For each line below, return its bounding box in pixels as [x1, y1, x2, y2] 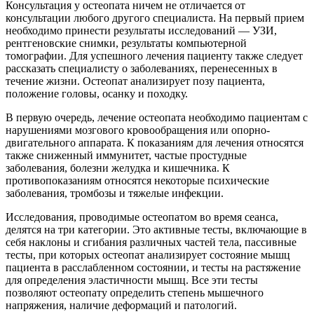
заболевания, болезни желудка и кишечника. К [6, 161, 230, 174]
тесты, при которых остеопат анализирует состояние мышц [6, 248, 290, 261]
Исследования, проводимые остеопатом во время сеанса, [6, 210, 278, 223]
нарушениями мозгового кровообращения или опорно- [6, 123, 270, 136]
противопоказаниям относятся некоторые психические [6, 174, 269, 186]
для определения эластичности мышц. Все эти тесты [6, 273, 258, 286]
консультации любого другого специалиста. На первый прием [6, 11, 304, 24]
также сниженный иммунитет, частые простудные [6, 149, 247, 161]
